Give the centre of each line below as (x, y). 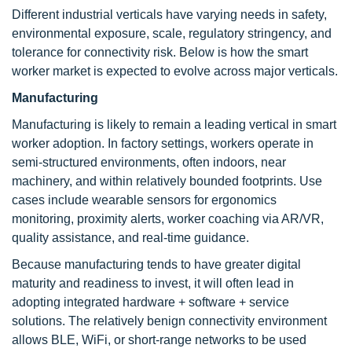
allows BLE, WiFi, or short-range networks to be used (159, 340)
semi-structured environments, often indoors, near (149, 162)
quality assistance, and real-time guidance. (130, 238)
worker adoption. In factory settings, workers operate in (163, 143)
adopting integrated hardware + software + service (150, 302)
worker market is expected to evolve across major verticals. (175, 71)
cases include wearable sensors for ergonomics (144, 200)
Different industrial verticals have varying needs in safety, (169, 15)
